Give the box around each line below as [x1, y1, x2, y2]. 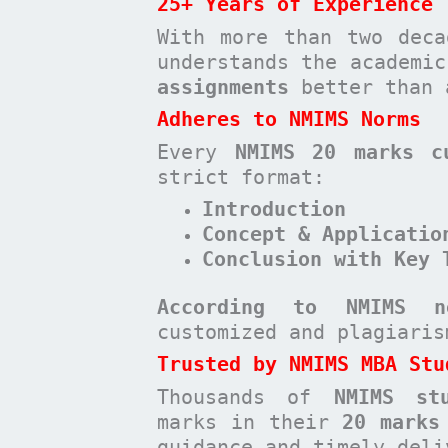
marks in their [157, 409, 343, 434]
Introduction [202, 197, 346, 222]
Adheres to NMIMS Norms [157, 107, 421, 132]
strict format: [157, 164, 325, 189]
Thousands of [157, 384, 334, 409]
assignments [157, 74, 289, 99]
